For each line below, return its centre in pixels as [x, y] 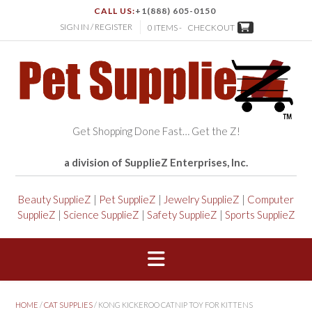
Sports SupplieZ [260, 215]
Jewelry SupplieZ [202, 200]
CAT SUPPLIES [68, 304]
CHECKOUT [211, 28]
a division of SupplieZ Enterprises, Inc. [156, 163]
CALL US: [115, 11]
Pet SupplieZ [127, 200]
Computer [271, 200]
